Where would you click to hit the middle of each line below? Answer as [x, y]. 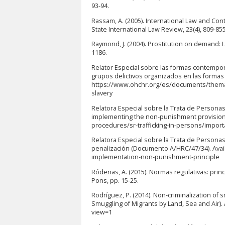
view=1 [102, 212]
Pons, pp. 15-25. [115, 180]
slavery [102, 93]
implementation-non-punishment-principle [155, 157]
